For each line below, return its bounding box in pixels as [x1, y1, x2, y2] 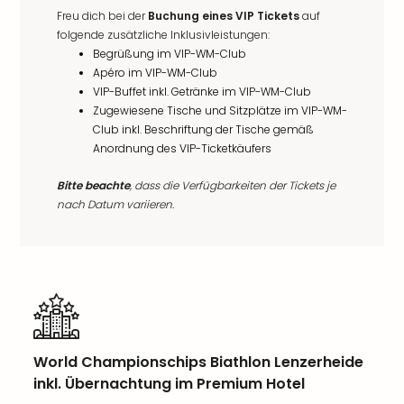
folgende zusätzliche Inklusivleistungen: [57, 27, 270, 42]
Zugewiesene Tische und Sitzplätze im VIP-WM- [93, 103, 347, 118]
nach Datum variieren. [57, 197, 174, 212]
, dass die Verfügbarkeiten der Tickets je [130, 178, 335, 193]
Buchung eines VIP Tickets [148, 8, 299, 23]
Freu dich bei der [57, 8, 148, 23]
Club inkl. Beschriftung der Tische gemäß [93, 122, 314, 137]
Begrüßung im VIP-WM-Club [93, 46, 246, 61]
